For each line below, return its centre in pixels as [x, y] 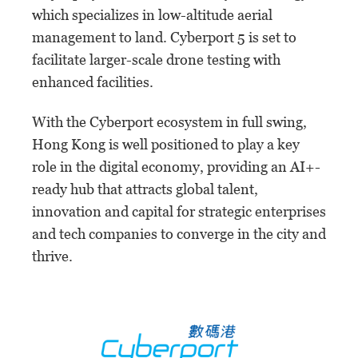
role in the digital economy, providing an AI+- [176, 167]
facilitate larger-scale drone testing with [156, 60]
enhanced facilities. [93, 82]
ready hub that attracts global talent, [145, 189]
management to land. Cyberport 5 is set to [164, 38]
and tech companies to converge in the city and [179, 234]
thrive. [52, 257]
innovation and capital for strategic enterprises [179, 212]
